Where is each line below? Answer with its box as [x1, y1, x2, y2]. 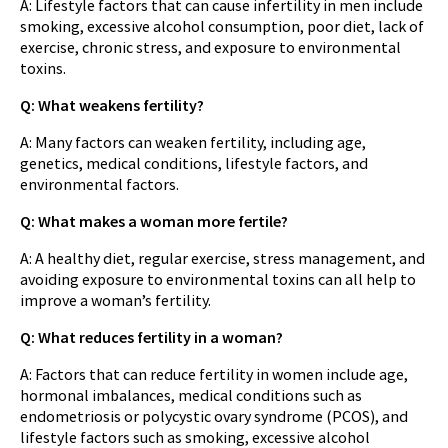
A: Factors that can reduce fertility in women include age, [20, 363, 408, 384]
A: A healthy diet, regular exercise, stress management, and [20, 247, 425, 268]
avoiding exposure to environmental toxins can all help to [20, 268, 416, 289]
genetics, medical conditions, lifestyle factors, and [20, 152, 368, 173]
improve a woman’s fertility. [20, 289, 211, 310]
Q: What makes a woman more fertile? [20, 210, 288, 231]
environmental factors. [20, 173, 179, 194]
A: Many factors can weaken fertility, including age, [20, 131, 366, 152]
